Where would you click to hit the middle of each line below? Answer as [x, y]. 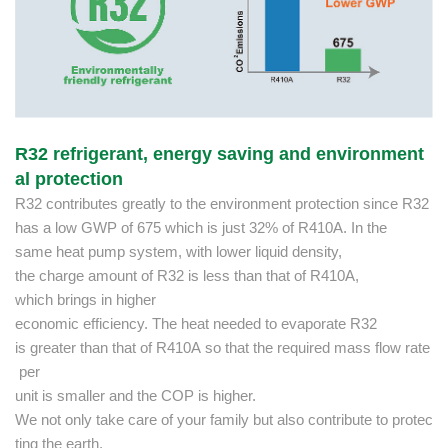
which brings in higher [85, 300]
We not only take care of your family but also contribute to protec [224, 420]
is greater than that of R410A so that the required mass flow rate [222, 348]
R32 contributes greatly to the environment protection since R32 [222, 204]
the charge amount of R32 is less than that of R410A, [187, 276]
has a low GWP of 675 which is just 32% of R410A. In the [201, 228]
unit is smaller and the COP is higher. [135, 396]
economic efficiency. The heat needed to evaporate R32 [196, 324]
